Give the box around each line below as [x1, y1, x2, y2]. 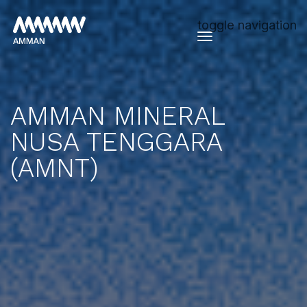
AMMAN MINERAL [10, 101, 225, 131]
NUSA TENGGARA [10, 127, 223, 157]
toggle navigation [197, 17, 297, 33]
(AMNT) [10, 153, 98, 183]
